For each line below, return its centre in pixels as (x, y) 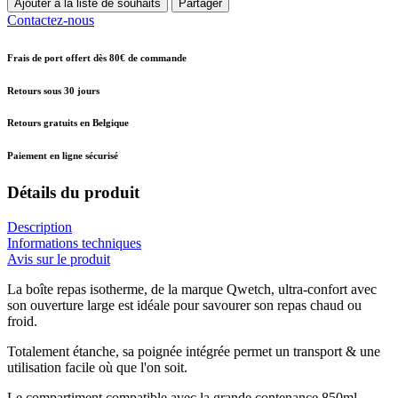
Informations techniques (74, 243)
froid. (24, 322)
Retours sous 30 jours (53, 90)
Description (40, 227)
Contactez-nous (51, 20)
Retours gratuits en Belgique (68, 123)
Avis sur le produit (59, 259)
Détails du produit (73, 193)
